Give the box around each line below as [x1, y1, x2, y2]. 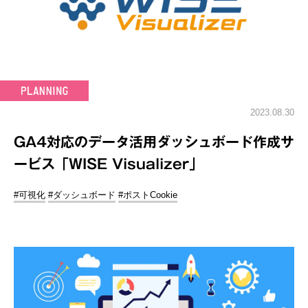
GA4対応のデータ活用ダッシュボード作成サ [14, 135, 294, 148]
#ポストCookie [118, 190, 177, 200]
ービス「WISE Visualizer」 [14, 157, 203, 170]
